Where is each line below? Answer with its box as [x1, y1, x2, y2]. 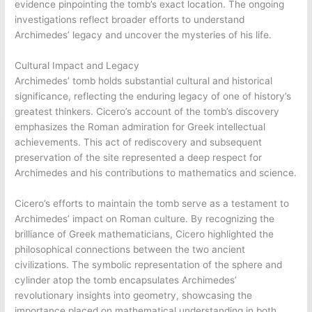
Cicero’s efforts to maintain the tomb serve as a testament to [15, 198, 290, 210]
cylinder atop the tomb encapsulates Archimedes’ [15, 274, 237, 286]
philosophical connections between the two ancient [15, 244, 246, 256]
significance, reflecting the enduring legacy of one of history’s [15, 91, 292, 102]
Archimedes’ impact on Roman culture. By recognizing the [15, 213, 275, 225]
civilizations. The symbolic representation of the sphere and [15, 259, 283, 271]
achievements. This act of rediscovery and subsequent [15, 136, 263, 148]
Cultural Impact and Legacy [15, 60, 140, 72]
